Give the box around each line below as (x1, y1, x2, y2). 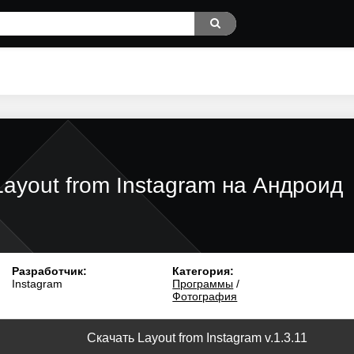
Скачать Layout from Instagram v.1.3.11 (86, 331, 307, 345)
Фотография (172, 290, 238, 303)
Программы (172, 277, 234, 290)
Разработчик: (11, 265, 87, 277)
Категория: (172, 265, 235, 277)
